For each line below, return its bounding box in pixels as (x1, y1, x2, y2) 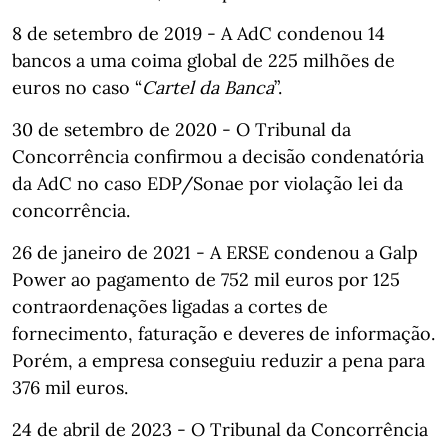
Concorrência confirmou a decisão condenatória (12, 145, 424, 168)
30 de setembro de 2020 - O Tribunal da (12, 118, 351, 141)
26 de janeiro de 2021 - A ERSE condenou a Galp (12, 241, 418, 264)
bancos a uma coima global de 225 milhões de (12, 49, 395, 72)
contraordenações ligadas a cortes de (12, 295, 328, 318)
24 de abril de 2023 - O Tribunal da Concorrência (12, 418, 428, 441)
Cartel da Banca (142, 76, 274, 99)
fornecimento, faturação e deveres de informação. (12, 322, 435, 345)
